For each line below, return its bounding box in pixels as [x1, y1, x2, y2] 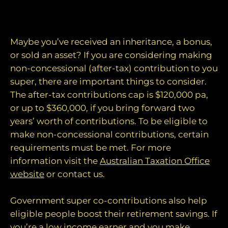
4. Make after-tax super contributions [10, 14, 180, 25]
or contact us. [44, 169, 105, 180]
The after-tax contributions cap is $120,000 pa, [10, 90, 208, 100]
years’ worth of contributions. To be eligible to [10, 116, 208, 127]
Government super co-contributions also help [10, 195, 207, 206]
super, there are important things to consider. [10, 76, 207, 87]
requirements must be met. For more [10, 142, 171, 153]
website [10, 169, 44, 180]
